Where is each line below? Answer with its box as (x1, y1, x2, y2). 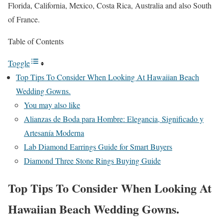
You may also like (24, 99, 80, 110)
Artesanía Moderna (24, 127, 84, 138)
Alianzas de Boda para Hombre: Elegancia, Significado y (24, 113, 204, 124)
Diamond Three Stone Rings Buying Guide (24, 155, 161, 166)
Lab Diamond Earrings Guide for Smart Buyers (24, 141, 172, 152)
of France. (8, 13, 40, 24)
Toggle (8, 57, 30, 68)
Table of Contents (8, 35, 64, 46)
